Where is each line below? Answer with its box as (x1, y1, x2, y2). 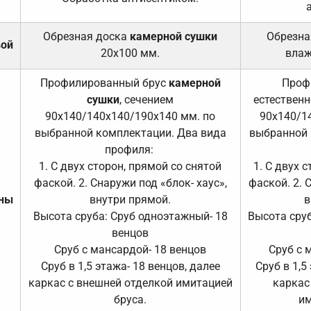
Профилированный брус (40, 76, 169, 90)
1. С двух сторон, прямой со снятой (39, 159, 222, 173)
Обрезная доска (43, 29, 131, 43)
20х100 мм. (101, 46, 160, 60)
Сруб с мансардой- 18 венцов (54, 242, 207, 256)
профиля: (104, 142, 156, 156)
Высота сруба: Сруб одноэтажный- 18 (33, 209, 228, 223)
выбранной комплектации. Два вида (34, 126, 226, 140)
